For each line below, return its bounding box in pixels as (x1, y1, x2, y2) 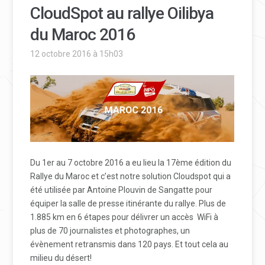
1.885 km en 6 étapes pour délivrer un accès (30, 212, 194, 222)
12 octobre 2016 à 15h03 (30, 49, 124, 59)
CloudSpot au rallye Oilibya (30, 4, 214, 24)
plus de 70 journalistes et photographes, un (30, 225, 190, 235)
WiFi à (197, 212, 219, 222)
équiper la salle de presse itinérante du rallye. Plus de (30, 198, 227, 208)
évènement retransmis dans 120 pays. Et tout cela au (30, 239, 229, 249)
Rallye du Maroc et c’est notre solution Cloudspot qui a (30, 171, 231, 181)
